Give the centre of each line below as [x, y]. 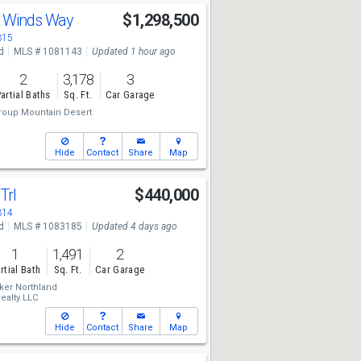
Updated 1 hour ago [133, 52]
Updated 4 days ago [134, 226]
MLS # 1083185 [48, 226]
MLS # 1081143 [48, 52]
